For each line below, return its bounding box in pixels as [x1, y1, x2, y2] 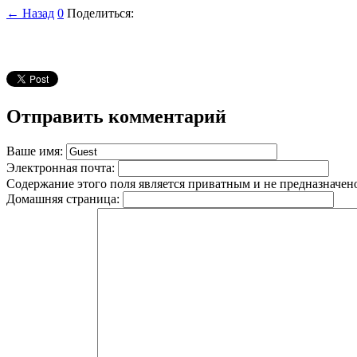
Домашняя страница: [6, 192, 123, 206]
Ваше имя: [6, 144, 66, 159]
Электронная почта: [6, 161, 118, 175]
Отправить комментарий [6, 106, 226, 127]
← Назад [6, 6, 54, 21]
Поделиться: [67, 6, 134, 21]
